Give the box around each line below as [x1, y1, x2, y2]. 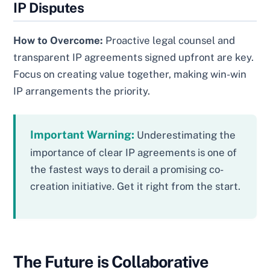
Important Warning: [30, 128, 135, 142]
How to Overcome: [13, 34, 104, 47]
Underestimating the [134, 129, 236, 142]
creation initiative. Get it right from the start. [30, 180, 241, 193]
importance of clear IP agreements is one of [30, 146, 237, 159]
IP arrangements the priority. [13, 85, 151, 98]
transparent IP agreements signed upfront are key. [13, 51, 254, 64]
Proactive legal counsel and [103, 34, 236, 47]
